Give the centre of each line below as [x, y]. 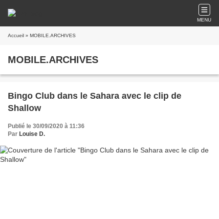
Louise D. [32, 134]
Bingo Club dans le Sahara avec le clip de [95, 96]
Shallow [24, 108]
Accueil [16, 35]
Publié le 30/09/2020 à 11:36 [46, 126]
